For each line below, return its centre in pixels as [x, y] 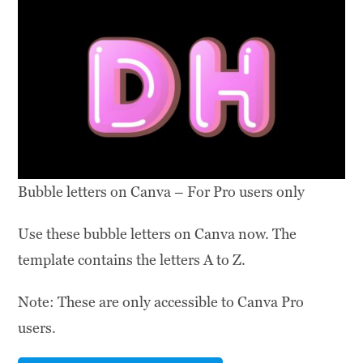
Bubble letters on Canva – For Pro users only [162, 192]
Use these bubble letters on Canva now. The [158, 234]
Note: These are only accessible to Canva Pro [161, 302]
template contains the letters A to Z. [132, 260]
